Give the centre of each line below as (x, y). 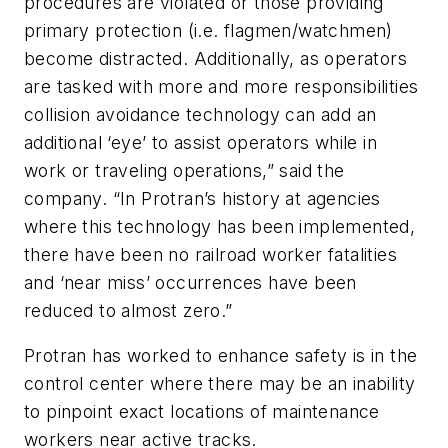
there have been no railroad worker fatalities (210, 254)
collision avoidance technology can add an (200, 114)
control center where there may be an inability (220, 384)
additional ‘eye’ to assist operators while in (200, 142)
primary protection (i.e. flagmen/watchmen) (208, 30)
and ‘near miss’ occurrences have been (190, 282)
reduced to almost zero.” (128, 310)
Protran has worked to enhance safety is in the (221, 356)
